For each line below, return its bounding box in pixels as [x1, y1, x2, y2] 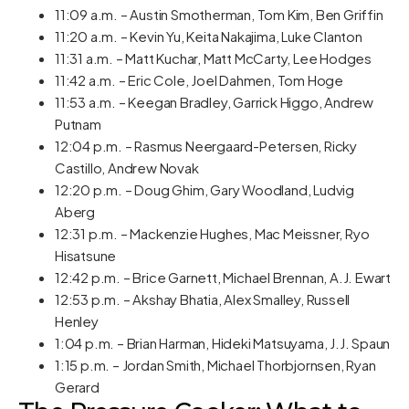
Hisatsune [55, 246, 117, 264]
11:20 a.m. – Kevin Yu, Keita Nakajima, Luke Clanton [55, 27, 362, 45]
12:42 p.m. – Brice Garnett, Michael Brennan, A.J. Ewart [55, 268, 391, 286]
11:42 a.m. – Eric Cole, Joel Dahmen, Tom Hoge [55, 71, 343, 89]
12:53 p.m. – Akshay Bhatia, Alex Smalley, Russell [55, 290, 351, 308]
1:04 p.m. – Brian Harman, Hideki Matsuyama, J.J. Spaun [55, 334, 391, 351]
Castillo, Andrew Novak [55, 159, 199, 176]
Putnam [55, 115, 101, 132]
